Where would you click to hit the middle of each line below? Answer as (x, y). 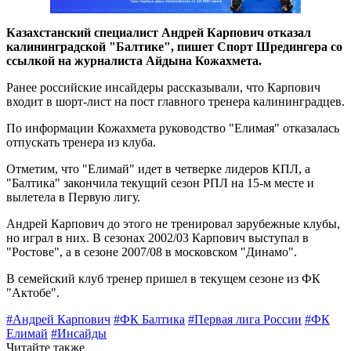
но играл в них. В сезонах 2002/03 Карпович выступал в (157, 237)
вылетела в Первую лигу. (73, 197)
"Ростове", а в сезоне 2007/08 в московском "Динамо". (152, 251)
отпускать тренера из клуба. (81, 142)
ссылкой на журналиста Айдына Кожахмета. (134, 60)
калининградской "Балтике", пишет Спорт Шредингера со (174, 46)
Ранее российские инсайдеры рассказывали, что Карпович (163, 87)
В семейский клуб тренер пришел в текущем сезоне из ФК (163, 278)
